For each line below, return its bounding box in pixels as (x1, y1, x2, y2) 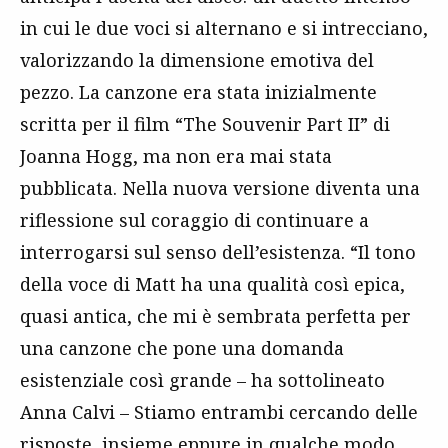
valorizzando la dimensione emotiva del (20, 48, 374, 73)
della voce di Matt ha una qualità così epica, (20, 272, 405, 297)
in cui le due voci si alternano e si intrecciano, (20, 16, 428, 41)
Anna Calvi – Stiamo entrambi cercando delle (20, 400, 418, 425)
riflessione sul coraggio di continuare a (20, 208, 369, 233)
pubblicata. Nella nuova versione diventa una (20, 176, 420, 201)
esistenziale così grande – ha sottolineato (20, 368, 385, 393)
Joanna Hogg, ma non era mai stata (20, 144, 332, 169)
